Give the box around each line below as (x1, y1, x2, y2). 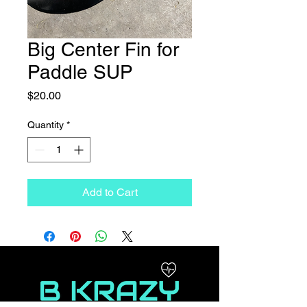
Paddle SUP (27, 60, 133, 83)
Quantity (27, 119, 64, 130)
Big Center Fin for (27, 38, 179, 60)
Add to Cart (82, 185, 138, 199)
